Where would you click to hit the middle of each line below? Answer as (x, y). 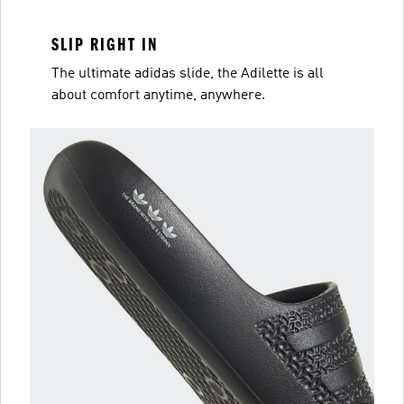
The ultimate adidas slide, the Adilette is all (188, 74)
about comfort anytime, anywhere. (158, 96)
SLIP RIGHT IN (105, 45)
